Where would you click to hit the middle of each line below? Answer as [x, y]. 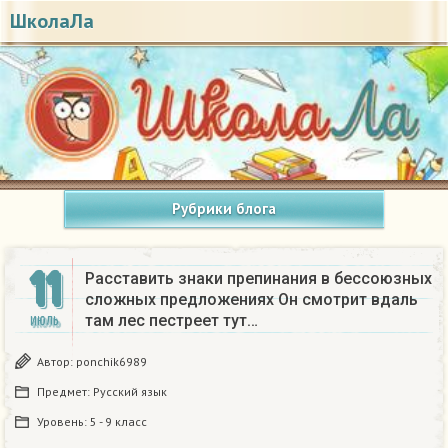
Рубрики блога [224, 209]
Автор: [56, 362]
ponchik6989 [111, 362]
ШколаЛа [52, 21]
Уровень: [63, 422]
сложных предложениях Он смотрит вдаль [251, 300]
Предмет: [65, 392]
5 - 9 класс [118, 422]
